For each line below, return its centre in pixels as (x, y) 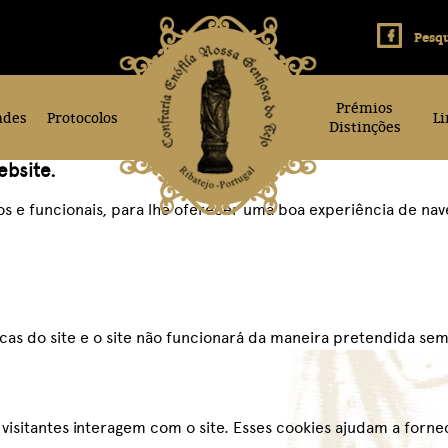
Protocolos (82, 117)
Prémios (364, 107)
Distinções (364, 126)
